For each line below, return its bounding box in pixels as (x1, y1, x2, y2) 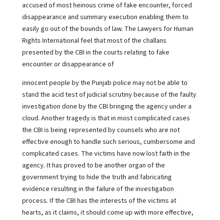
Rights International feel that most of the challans (22, 36, 166, 46)
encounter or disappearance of (22, 59, 114, 69)
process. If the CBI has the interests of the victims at (22, 196, 176, 206)
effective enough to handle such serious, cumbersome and (22, 137, 195, 147)
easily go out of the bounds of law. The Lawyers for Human (22, 24, 193, 34)
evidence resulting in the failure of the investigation (22, 184, 174, 194)
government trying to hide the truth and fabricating (22, 172, 172, 182)
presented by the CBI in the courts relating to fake (22, 48, 169, 57)
